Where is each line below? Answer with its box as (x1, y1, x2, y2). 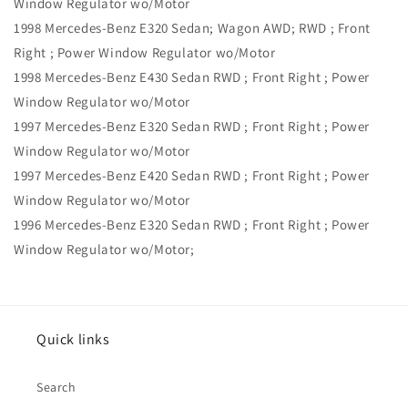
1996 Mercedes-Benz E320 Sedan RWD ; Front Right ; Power (14, 216, 371, 234)
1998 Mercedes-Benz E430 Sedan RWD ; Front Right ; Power (14, 68, 371, 87)
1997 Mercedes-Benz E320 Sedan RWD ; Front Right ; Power (14, 117, 371, 136)
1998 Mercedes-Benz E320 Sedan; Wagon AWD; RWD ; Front (14, 19, 371, 37)
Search (36, 379, 76, 396)
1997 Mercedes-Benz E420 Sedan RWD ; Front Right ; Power (14, 167, 371, 185)
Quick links (36, 330, 110, 350)
